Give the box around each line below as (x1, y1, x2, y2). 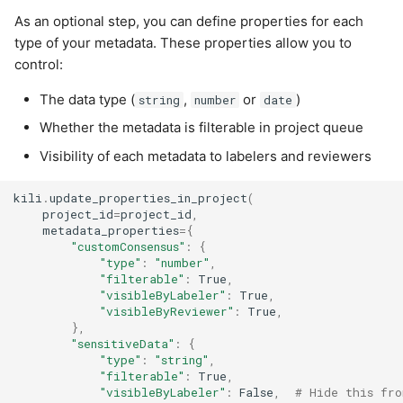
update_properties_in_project (49, 189, 248, 206)
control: (14, 55, 63, 73)
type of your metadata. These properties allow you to (14, 33, 352, 51)
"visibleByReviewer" (100, 302, 235, 319)
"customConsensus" (71, 237, 186, 255)
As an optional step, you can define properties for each (14, 12, 363, 30)
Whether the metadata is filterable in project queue (40, 119, 364, 137)
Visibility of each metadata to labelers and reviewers (40, 147, 372, 165)
